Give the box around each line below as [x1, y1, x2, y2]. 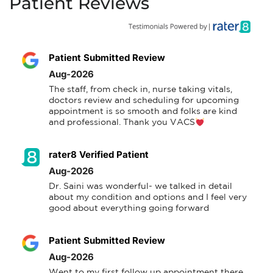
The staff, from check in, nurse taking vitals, [49, 86, 232, 94]
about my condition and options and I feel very [49, 194, 247, 202]
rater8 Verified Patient [49, 149, 149, 161]
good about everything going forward [49, 205, 209, 213]
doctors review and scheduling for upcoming [49, 97, 239, 105]
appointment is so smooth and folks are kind [49, 108, 237, 116]
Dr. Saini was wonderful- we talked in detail [49, 183, 232, 191]
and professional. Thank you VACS [49, 119, 195, 127]
